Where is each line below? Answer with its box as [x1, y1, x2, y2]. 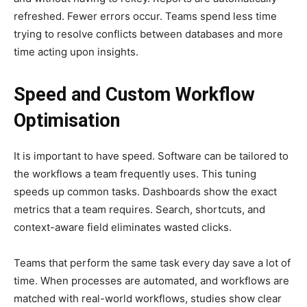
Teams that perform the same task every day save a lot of [14, 256, 291, 270]
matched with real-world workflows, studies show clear [14, 292, 282, 306]
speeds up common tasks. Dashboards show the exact [14, 185, 277, 199]
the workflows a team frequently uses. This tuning [14, 167, 256, 181]
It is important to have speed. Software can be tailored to [14, 149, 288, 163]
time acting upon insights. [14, 45, 138, 59]
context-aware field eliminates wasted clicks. [14, 221, 232, 234]
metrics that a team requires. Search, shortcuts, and [14, 203, 265, 217]
